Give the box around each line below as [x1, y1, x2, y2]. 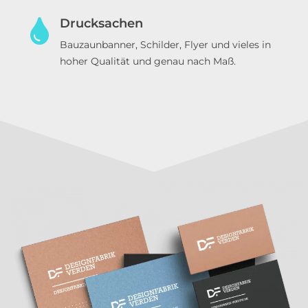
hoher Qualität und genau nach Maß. [60, 55, 236, 68]
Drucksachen [60, 16, 143, 32]
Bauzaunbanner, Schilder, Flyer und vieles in [60, 38, 271, 52]
